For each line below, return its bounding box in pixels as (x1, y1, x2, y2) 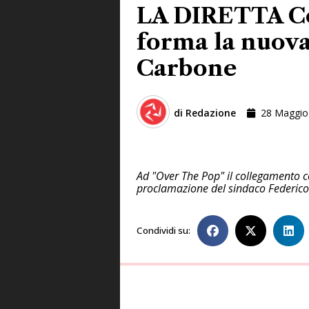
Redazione (183, 106, 236, 120)
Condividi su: (137, 224, 190, 237)
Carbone (137, 54, 237, 81)
